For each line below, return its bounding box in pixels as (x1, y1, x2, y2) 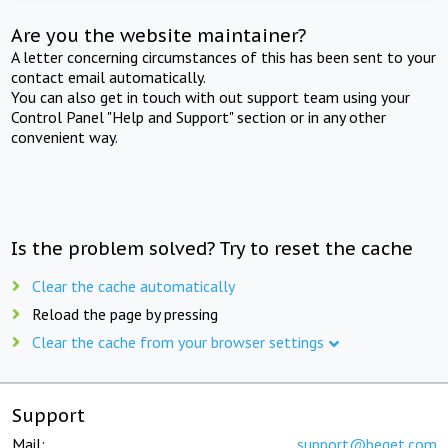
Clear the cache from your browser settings (32, 331, 324, 352)
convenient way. (11, 126, 119, 147)
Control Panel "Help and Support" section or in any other (11, 106, 387, 127)
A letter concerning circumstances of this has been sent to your (11, 46, 437, 67)
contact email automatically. (11, 66, 207, 87)
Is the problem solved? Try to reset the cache (11, 236, 414, 260)
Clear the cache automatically (32, 275, 235, 296)
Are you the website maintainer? (11, 23, 307, 47)
